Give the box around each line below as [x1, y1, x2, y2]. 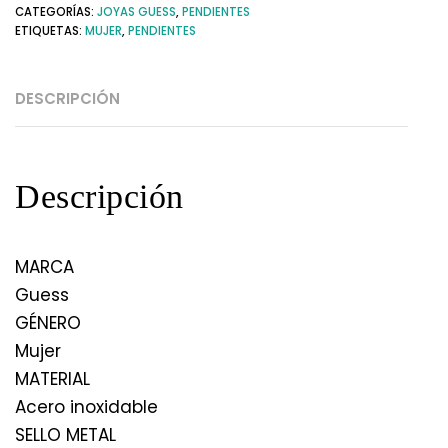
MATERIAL [15, 366, 90, 391]
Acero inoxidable [15, 394, 158, 419]
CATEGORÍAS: [15, 3, 97, 20]
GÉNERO [15, 310, 81, 335]
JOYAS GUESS [97, 3, 176, 20]
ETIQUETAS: [15, 22, 85, 39]
